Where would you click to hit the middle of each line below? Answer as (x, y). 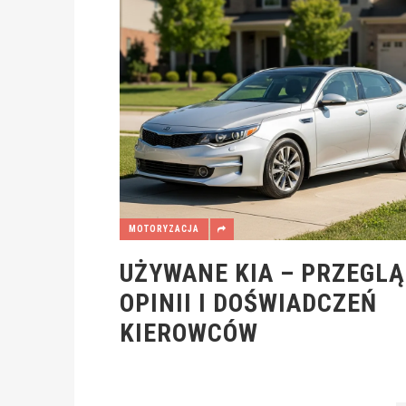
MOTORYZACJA (164, 228)
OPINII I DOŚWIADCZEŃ (248, 303)
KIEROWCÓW (189, 333)
